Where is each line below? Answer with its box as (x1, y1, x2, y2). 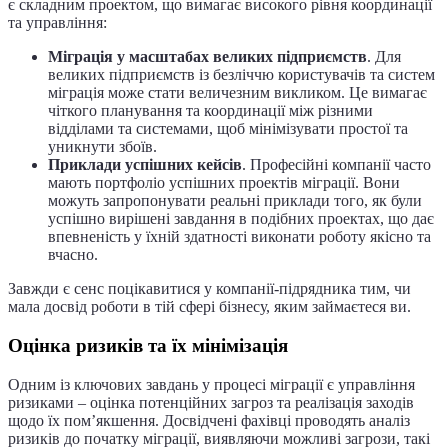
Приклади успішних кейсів (48, 156, 242, 174)
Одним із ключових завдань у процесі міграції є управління (8, 375, 415, 393)
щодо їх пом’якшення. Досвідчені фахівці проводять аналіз (8, 411, 410, 429)
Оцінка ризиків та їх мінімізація (8, 335, 288, 357)
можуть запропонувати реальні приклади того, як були (48, 192, 422, 210)
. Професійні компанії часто (242, 156, 431, 174)
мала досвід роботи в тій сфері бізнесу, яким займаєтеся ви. (8, 298, 411, 316)
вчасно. (48, 246, 98, 264)
